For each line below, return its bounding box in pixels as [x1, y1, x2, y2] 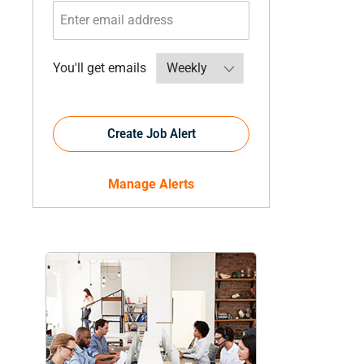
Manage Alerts [108, 175, 194, 192]
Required [145, 58, 196, 75]
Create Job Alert [106, 125, 196, 141]
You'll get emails [53, 59, 146, 76]
